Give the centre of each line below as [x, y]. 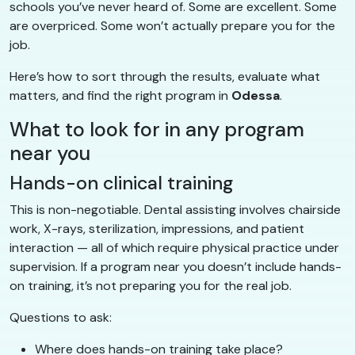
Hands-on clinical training [121, 183]
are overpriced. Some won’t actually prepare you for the [172, 25]
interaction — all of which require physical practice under [174, 247]
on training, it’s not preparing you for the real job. [151, 285]
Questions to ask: [61, 317]
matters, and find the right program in [120, 95]
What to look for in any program [157, 129]
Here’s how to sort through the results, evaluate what [165, 76]
